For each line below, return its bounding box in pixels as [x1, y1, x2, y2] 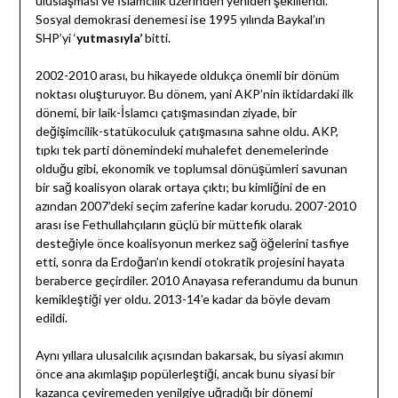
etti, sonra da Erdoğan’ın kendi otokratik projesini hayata [35, 254, 345, 270]
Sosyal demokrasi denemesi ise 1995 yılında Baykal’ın [35, 12, 325, 28]
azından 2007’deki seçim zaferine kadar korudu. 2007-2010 [35, 198, 356, 214]
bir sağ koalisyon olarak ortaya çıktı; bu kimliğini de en [35, 179, 326, 195]
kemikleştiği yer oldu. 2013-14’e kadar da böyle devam [35, 291, 330, 307]
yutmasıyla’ [76, 30, 142, 46]
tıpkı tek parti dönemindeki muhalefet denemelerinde [35, 142, 329, 158]
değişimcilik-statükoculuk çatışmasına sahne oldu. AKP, [35, 123, 338, 139]
